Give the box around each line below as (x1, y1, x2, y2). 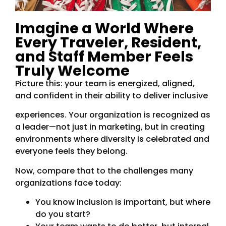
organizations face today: (15, 177, 122, 189)
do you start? (35, 208, 90, 220)
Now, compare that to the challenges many (15, 164, 193, 177)
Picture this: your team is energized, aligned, (15, 78, 195, 89)
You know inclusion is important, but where (35, 196, 210, 208)
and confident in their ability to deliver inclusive (15, 90, 208, 101)
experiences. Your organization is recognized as (15, 109, 210, 121)
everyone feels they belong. (15, 145, 128, 157)
